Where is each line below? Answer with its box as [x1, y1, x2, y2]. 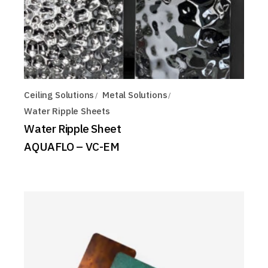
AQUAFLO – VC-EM [24, 139, 120, 154]
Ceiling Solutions [24, 89, 95, 100]
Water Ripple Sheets [24, 105, 110, 117]
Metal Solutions [102, 89, 167, 100]
